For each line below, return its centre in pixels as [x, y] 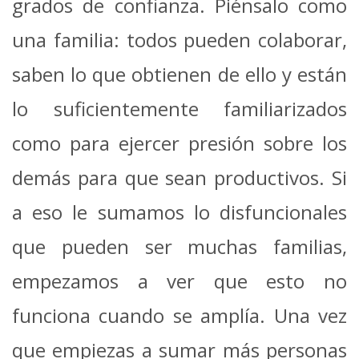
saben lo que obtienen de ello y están [179, 75]
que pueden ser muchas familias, [179, 247]
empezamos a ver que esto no [179, 281]
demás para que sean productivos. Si [179, 178]
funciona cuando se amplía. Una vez [179, 316]
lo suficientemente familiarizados [179, 109]
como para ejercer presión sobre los [179, 143]
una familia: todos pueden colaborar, [179, 40]
